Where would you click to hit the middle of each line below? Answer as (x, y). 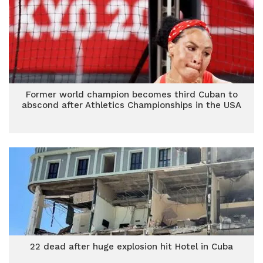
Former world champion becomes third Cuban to (131, 95)
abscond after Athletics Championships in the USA (131, 105)
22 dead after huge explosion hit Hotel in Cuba (131, 247)
